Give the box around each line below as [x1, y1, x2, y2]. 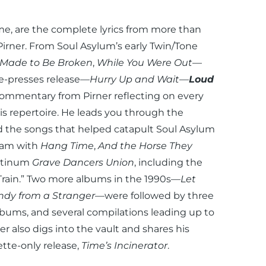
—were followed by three [94, 189, 214, 201]
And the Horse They [97, 140, 192, 151]
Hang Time [40, 140, 94, 151]
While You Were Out [96, 56, 192, 68]
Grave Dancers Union [31, 156, 134, 168]
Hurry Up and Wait [89, 73, 179, 85]
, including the [134, 156, 202, 168]
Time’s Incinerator [81, 239, 167, 251]
